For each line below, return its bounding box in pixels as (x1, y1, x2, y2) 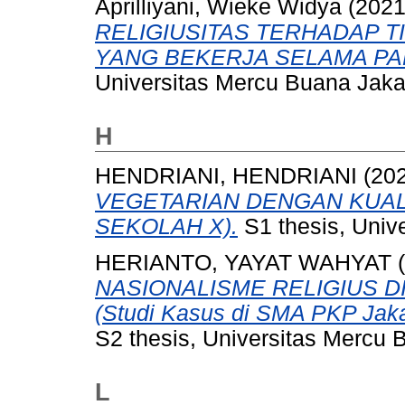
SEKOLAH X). (95, 213, 238, 239)
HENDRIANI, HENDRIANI (95, 163, 357, 188)
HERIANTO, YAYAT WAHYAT (95, 250, 391, 276)
